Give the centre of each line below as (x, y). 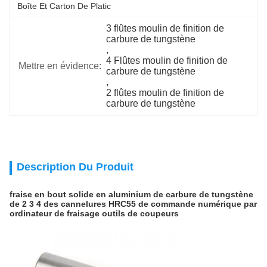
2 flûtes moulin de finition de (165, 93)
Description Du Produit (75, 167)
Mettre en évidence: (60, 66)
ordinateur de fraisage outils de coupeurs (94, 213)
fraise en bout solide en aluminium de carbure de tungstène (131, 194)
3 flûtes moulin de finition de (165, 28)
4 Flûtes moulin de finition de (167, 60)
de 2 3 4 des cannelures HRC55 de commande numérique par (133, 204)
